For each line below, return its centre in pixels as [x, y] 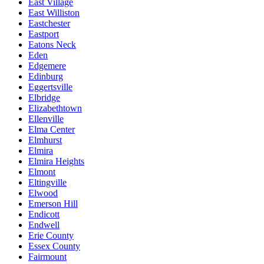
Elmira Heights [56, 161]
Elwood [43, 193]
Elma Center [52, 129]
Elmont [42, 171]
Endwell [44, 225]
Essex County [54, 246]
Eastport [44, 34]
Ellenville [46, 118]
